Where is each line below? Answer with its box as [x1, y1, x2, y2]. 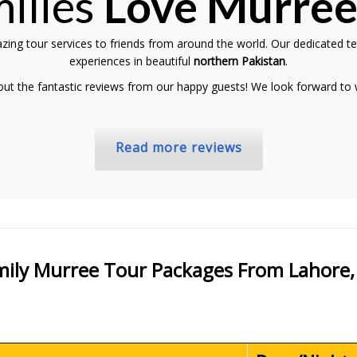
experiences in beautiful [69, 53, 194, 69]
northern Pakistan [194, 53, 285, 69]
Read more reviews [115, 138, 242, 156]
